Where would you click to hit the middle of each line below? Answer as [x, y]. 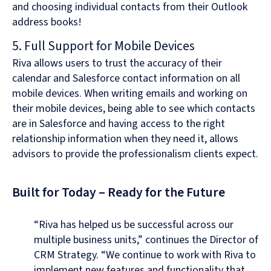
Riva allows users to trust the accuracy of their [117, 64]
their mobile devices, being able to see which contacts [134, 109]
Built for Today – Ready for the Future [119, 193]
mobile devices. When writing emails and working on [130, 94]
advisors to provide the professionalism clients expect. [135, 154]
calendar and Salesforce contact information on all [126, 79]
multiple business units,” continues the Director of [146, 240]
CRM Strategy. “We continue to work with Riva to [145, 255]
